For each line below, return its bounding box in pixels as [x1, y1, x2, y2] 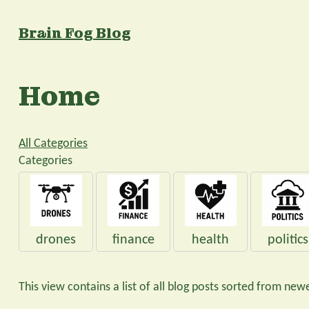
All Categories [19, 137, 88, 150]
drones [36, 233, 76, 248]
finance [112, 233, 154, 248]
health [192, 233, 229, 248]
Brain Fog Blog [19, 24, 131, 42]
